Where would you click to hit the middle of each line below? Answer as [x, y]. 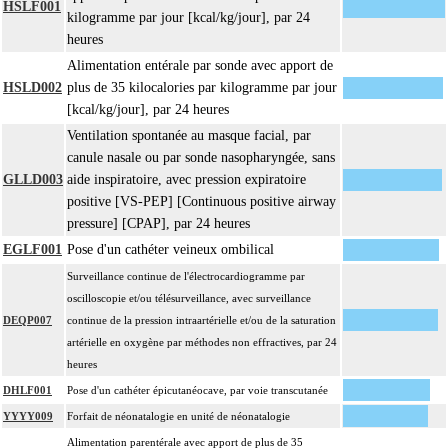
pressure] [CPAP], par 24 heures [158, 224]
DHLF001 [27, 390]
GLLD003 [33, 180]
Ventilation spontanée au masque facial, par [189, 136]
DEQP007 [27, 320]
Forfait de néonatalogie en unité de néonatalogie [178, 416]
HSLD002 [32, 88]
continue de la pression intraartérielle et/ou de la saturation [201, 320]
